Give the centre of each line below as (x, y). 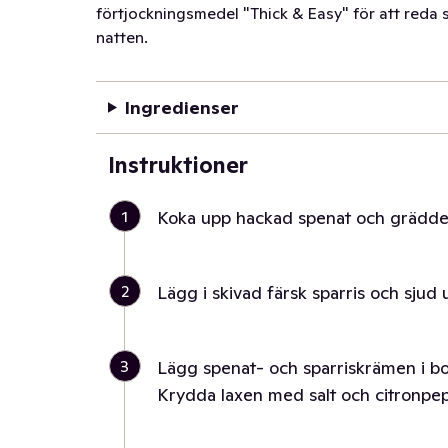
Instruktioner (178, 165)
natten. (122, 37)
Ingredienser (181, 107)
